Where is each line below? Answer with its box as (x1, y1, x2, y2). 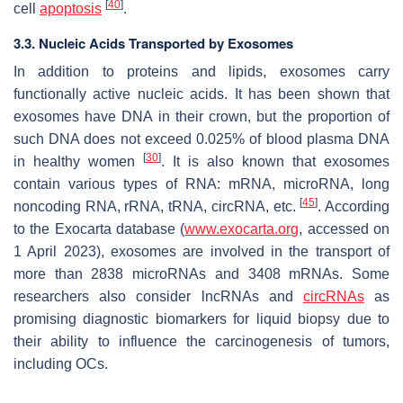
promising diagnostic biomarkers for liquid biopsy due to (13, 310, 390, 327)
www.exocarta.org (184, 220, 300, 237)
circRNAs (302, 288, 364, 304)
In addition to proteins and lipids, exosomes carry (13, 63, 390, 79)
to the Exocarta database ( (13, 220, 185, 237)
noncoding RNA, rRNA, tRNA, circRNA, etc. (13, 198, 300, 214)
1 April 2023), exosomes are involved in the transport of (13, 243, 390, 259)
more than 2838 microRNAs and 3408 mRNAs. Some (13, 265, 390, 282)
